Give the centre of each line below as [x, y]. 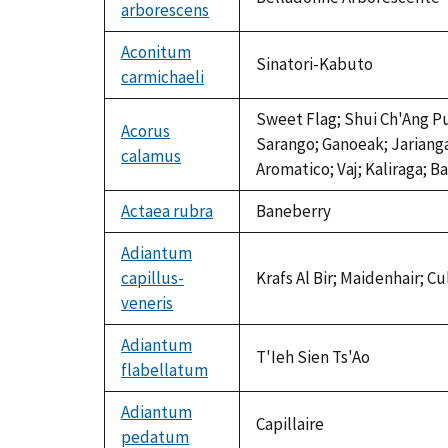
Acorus [145, 131]
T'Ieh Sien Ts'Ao [313, 357]
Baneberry [293, 211]
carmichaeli [162, 77]
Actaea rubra [167, 211]
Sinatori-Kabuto [314, 64]
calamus [151, 156]
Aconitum [156, 52]
